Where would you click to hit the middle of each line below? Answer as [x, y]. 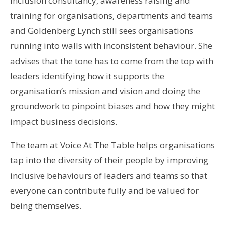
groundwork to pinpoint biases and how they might [112, 106]
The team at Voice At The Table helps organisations [112, 145]
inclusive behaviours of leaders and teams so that [108, 176]
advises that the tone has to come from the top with [111, 61]
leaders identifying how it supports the [87, 76]
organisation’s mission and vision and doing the [105, 91]
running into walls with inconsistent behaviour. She [111, 46]
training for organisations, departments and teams [111, 16]
